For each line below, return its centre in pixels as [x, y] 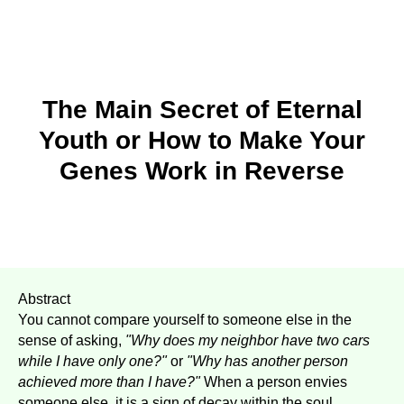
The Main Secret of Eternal [202, 110]
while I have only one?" [92, 361]
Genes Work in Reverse [202, 171]
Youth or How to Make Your [202, 140]
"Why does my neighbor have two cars [248, 340]
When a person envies [274, 382]
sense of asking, [72, 340]
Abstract [44, 299]
